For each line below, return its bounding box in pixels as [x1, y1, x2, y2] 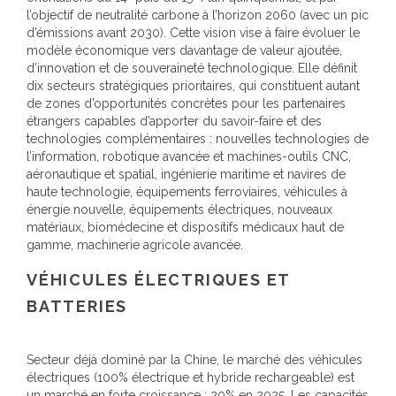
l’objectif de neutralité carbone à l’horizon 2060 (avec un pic [27, 7, 369, 22]
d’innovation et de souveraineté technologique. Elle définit [27, 60, 357, 75]
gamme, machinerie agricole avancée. [27, 237, 243, 252]
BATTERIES [27, 296, 128, 316]
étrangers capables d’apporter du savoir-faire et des [27, 113, 322, 128]
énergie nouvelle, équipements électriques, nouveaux [27, 202, 332, 217]
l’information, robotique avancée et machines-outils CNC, [27, 148, 351, 164]
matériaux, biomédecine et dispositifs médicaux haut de [27, 219, 344, 234]
